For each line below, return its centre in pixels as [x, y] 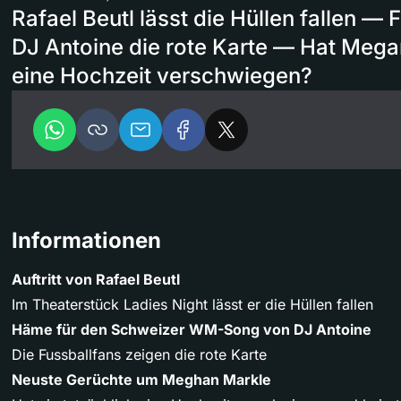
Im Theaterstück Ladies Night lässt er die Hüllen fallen [192, 304]
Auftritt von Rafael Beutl [96, 279]
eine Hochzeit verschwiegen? [162, 75]
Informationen [86, 240]
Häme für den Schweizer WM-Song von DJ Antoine [192, 329]
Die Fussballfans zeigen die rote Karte [139, 354]
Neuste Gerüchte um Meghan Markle [141, 379]
